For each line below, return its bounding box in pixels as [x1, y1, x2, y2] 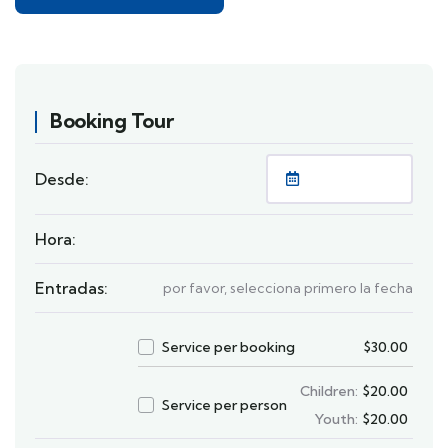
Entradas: [35, 277, 108, 298]
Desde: [35, 168, 89, 189]
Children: [300, 381, 358, 400]
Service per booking [162, 337, 296, 356]
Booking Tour [50, 107, 174, 133]
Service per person [162, 395, 288, 414]
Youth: [315, 409, 358, 428]
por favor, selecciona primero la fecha [163, 278, 413, 297]
